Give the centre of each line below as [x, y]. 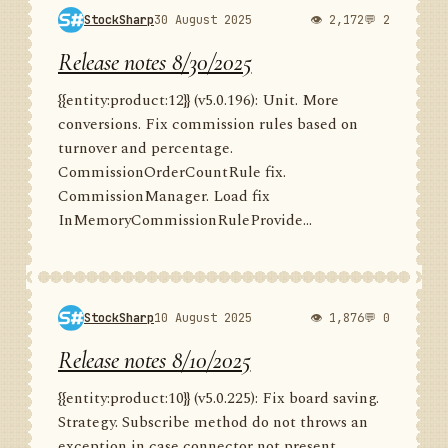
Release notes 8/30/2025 [155, 62]
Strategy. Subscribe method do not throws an [213, 422]
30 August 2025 [203, 19]
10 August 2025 [203, 317]
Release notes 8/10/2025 [154, 360]
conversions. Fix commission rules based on [208, 124]
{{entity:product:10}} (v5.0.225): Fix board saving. [218, 398]
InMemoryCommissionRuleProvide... [185, 220]
